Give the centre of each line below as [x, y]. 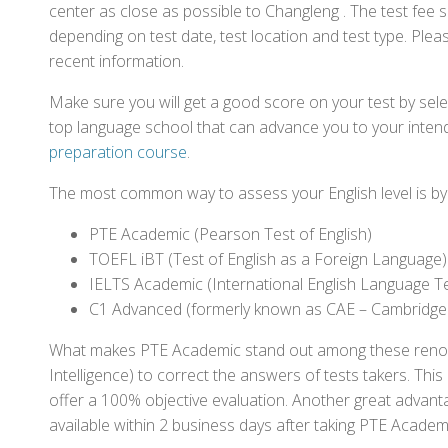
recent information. [116, 61]
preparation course [118, 152]
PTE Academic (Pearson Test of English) [230, 234]
